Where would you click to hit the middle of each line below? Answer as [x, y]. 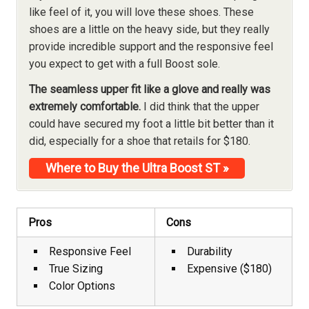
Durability [210, 251]
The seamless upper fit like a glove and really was [150, 89]
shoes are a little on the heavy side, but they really [149, 29]
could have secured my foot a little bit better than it [151, 123]
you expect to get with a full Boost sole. [124, 63]
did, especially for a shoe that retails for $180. [140, 141]
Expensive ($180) [229, 268]
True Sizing [76, 268]
